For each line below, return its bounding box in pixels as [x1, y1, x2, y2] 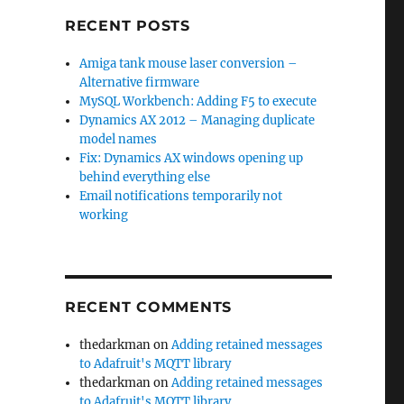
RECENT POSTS [64, 17, 190, 35]
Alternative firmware [79, 75, 200, 91]
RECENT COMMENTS [64, 298, 233, 317]
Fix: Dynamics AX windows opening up [79, 151, 304, 167]
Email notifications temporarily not [79, 188, 283, 205]
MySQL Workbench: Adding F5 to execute [79, 94, 317, 110]
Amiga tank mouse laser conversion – [79, 56, 298, 72]
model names [79, 132, 158, 148]
